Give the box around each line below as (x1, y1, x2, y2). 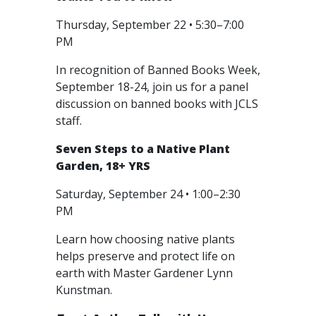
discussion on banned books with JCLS (56, 96, 258, 111)
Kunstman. (56, 282, 115, 298)
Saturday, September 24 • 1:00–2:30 (56, 186, 241, 202)
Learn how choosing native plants (56, 231, 235, 247)
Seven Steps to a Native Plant (56, 141, 230, 157)
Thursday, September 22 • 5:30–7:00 (56, 17, 244, 32)
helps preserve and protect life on (56, 248, 235, 264)
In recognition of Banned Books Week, (56, 62, 260, 78)
